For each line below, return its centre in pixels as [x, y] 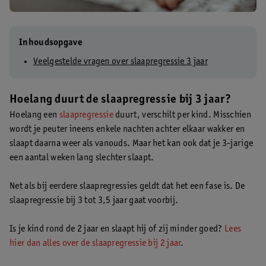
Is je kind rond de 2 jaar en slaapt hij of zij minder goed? [117, 229]
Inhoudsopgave [51, 42]
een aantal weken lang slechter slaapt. [82, 158]
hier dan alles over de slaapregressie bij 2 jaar [95, 243]
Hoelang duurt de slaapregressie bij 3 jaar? [120, 100]
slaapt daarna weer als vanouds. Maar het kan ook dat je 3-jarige [132, 143]
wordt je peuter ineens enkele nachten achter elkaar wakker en [127, 129]
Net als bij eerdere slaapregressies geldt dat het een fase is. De [127, 186]
